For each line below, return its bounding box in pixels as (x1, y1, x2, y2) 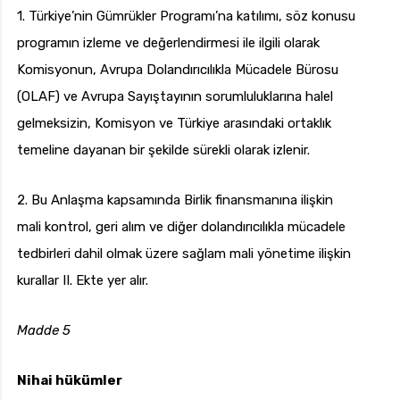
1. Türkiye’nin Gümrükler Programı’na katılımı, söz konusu (17, 8, 355, 25)
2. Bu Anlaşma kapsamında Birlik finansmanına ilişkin (17, 192, 333, 209)
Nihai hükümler (17, 372, 122, 389)
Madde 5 (17, 322, 71, 339)
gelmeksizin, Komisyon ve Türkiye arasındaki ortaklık (17, 115, 331, 132)
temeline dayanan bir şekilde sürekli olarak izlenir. (17, 142, 310, 159)
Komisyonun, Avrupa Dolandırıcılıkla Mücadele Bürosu (17, 62, 338, 79)
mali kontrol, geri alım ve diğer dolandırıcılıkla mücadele (17, 219, 346, 236)
